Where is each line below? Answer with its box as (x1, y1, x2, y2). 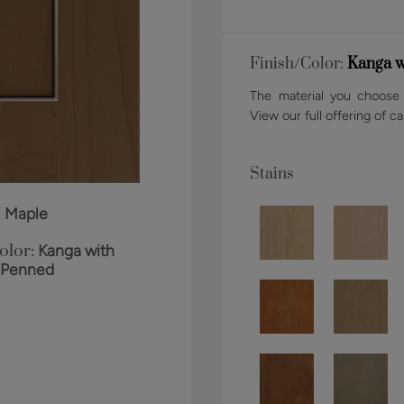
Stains (250, 164, 295, 184)
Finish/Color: (250, 54, 348, 74)
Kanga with (37, 241, 115, 261)
